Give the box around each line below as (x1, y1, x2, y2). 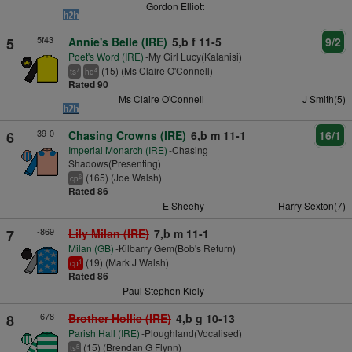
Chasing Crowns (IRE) (68, 127, 186, 144)
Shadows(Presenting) (68, 156, 161, 170)
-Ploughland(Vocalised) (141, 326, 242, 340)
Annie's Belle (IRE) (68, 34, 167, 50)
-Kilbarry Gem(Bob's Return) (115, 241, 236, 255)
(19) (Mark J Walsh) (85, 255, 169, 269)
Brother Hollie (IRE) (68, 310, 171, 327)
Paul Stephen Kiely (122, 284, 204, 298)
